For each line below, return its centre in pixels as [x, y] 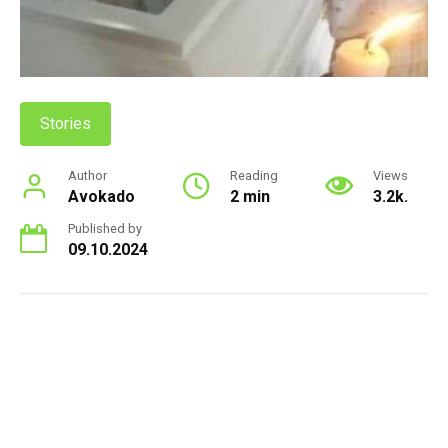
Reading [254, 175]
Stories [65, 123]
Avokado [101, 196]
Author [87, 175]
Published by [105, 228]
